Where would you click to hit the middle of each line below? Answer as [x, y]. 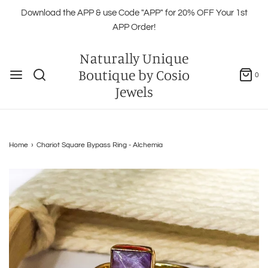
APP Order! [134, 27]
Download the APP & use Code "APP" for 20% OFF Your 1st [134, 13]
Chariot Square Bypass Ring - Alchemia [100, 145]
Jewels [134, 92]
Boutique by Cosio [134, 75]
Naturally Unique [134, 58]
